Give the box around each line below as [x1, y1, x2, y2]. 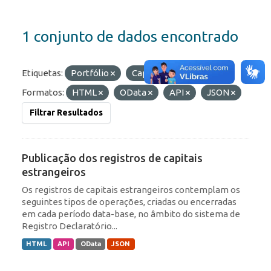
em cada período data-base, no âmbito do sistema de [22, 209, 240, 220]
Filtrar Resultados [30, 108, 103, 118]
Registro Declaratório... [22, 221, 117, 232]
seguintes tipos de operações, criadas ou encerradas [22, 197, 237, 207]
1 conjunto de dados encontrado [22, 28, 238, 45]
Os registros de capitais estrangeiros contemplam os [22, 184, 240, 195]
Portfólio [71, 68, 111, 79]
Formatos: [22, 87, 64, 98]
